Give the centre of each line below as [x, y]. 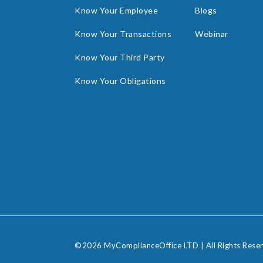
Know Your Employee [116, 10]
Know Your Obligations [120, 80]
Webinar [212, 33]
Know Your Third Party [120, 57]
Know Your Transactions [123, 33]
